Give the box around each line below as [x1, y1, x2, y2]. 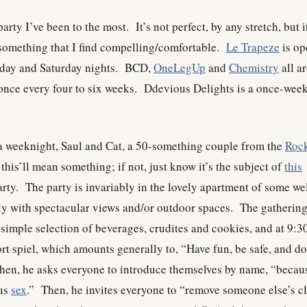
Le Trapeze [226, 39, 280, 55]
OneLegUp [153, 60, 206, 75]
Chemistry [229, 60, 279, 75]
